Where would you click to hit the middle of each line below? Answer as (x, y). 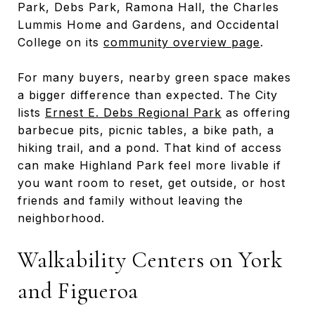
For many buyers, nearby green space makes (154, 77)
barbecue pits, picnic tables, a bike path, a (146, 130)
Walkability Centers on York (150, 259)
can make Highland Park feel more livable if (149, 165)
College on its (60, 42)
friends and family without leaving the (130, 200)
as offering (256, 112)
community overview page (182, 42)
